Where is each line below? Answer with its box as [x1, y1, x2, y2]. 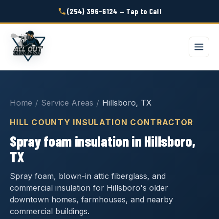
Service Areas [41, 98, 93, 108]
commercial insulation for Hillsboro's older [10, 183, 168, 193]
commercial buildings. [10, 206, 89, 216]
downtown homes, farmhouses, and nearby [10, 195, 173, 204]
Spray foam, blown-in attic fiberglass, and [10, 171, 166, 181]
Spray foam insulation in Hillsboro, [10, 132, 196, 150]
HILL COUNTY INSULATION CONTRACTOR [10, 117, 194, 127]
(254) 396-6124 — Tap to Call [66, 6, 161, 16]
